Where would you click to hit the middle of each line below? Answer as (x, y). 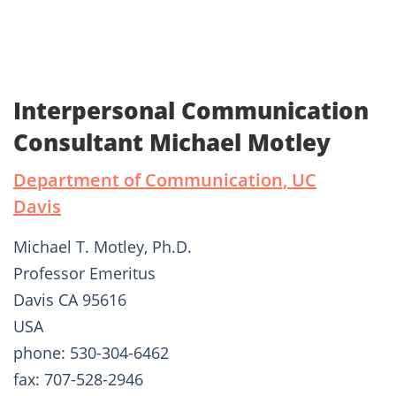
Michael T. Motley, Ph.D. (103, 247)
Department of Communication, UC (165, 180)
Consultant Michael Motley (172, 143)
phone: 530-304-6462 (91, 353)
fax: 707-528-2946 (78, 380)
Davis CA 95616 (70, 300)
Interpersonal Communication (191, 111)
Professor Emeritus (84, 274)
